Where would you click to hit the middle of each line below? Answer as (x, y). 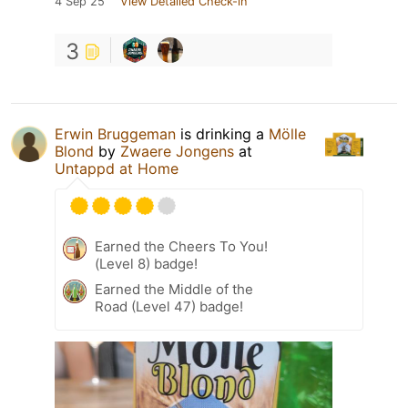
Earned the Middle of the (174, 290)
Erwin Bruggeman (115, 134)
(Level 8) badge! (146, 264)
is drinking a (222, 134)
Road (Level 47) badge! (169, 307)
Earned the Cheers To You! (181, 247)
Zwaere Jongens (177, 152)
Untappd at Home (117, 169)
